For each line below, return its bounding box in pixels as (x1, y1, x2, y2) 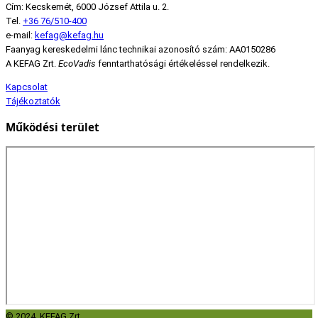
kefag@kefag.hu (35, 29, 104, 40)
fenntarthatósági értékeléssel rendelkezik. (96, 57, 270, 69)
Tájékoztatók (6, 95, 60, 106)
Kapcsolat (6, 81, 48, 92)
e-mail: (6, 29, 35, 40)
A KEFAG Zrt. (6, 57, 58, 69)
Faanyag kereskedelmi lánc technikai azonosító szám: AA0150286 (6, 43, 275, 55)
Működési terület (6, 119, 99, 134)
